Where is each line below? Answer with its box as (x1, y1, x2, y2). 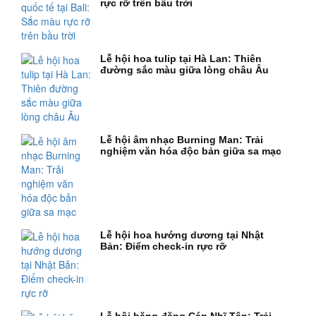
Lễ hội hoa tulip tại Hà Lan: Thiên (99, 52, 262, 64)
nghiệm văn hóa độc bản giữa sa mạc (99, 145, 281, 157)
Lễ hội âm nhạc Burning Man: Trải (99, 133, 263, 145)
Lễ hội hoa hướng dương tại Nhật (99, 229, 264, 241)
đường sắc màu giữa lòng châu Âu (99, 63, 269, 75)
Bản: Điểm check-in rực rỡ (99, 240, 226, 252)
